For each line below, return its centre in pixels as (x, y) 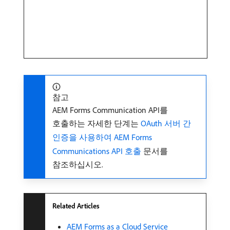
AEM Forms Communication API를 (110, 110)
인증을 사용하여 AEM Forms (102, 137)
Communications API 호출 (97, 151)
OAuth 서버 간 (166, 123)
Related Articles (76, 206)
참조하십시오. (78, 165)
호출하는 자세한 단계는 (97, 123)
